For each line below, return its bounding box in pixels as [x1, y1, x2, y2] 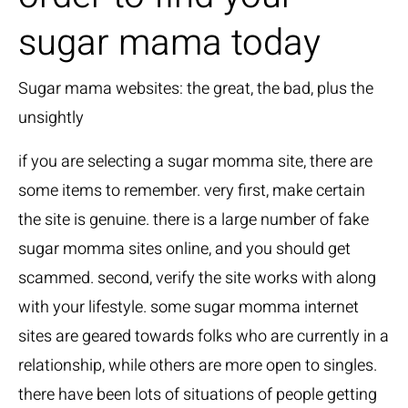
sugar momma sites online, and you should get [18, 237, 351, 261]
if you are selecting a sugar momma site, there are [18, 149, 372, 174]
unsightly [18, 106, 84, 130]
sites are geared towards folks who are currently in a [18, 324, 389, 349]
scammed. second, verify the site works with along [18, 266, 376, 291]
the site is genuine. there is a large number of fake [18, 208, 369, 232]
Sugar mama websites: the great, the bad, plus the [18, 76, 373, 101]
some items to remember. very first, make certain [18, 178, 365, 203]
